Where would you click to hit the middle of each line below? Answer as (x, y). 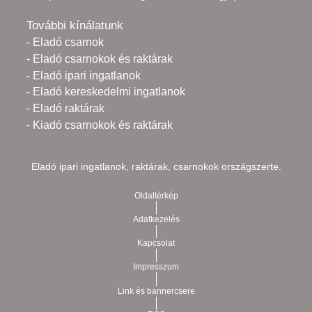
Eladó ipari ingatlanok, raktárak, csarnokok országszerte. (156, 167)
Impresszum (156, 267)
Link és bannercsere (156, 291)
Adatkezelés (156, 220)
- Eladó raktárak (65, 108)
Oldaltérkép (156, 196)
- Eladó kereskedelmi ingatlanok (106, 92)
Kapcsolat (156, 243)
